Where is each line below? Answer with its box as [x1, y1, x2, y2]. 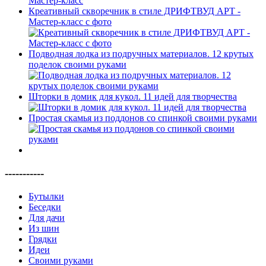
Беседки [28, 201, 61, 212]
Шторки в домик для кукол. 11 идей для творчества [28, 91, 237, 102]
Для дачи [28, 212, 65, 223]
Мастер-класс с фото [28, 17, 112, 27]
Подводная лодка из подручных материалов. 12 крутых [28, 49, 254, 59]
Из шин [28, 223, 59, 233]
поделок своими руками [28, 59, 126, 70]
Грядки [28, 233, 57, 244]
